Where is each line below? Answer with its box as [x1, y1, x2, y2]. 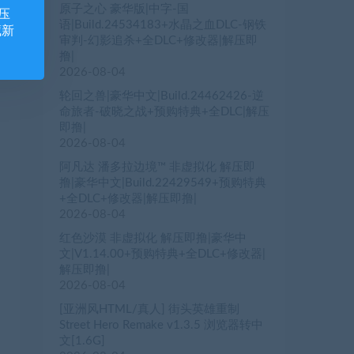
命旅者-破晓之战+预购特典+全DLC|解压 [59, 106, 269, 119]
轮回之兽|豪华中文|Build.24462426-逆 [59, 90, 264, 103]
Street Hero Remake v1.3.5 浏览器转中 [59, 319, 263, 332]
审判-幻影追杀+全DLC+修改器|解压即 [59, 35, 258, 47]
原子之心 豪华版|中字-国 [59, 3, 189, 16]
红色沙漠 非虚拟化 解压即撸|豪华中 [59, 232, 247, 245]
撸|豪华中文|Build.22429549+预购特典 [59, 177, 266, 190]
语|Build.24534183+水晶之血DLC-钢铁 [59, 19, 266, 32]
